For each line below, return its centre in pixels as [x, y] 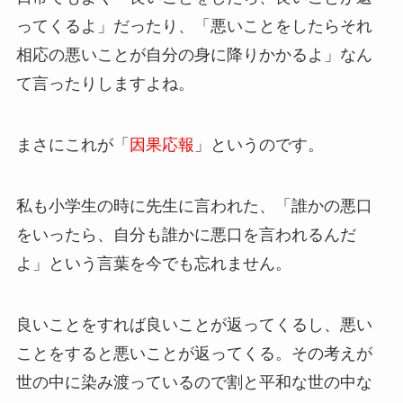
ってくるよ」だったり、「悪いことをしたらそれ [194, 27]
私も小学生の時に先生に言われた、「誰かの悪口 [194, 206]
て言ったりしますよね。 [105, 84]
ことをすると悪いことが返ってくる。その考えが [194, 353]
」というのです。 [259, 145]
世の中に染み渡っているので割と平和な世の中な [194, 382]
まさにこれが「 [72, 145]
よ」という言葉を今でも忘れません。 [153, 263]
